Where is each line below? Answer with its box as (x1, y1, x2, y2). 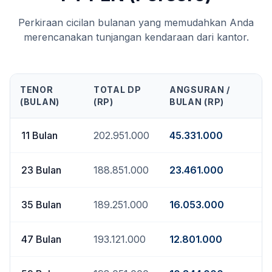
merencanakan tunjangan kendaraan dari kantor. (23, 31, 249, 43)
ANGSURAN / (169, 84, 230, 95)
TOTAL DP (93, 84, 141, 95)
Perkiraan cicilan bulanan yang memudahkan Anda (18, 16, 254, 29)
